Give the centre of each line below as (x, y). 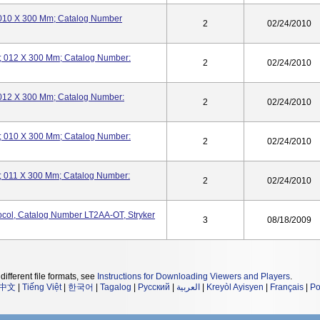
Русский (154, 287)
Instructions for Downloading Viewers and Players (194, 276)
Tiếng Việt (42, 287)
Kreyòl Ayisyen (235, 287)
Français (287, 287)
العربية (188, 287)
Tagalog (116, 287)
